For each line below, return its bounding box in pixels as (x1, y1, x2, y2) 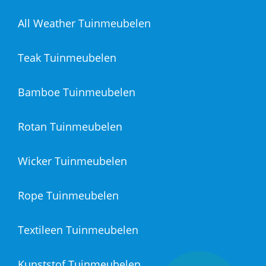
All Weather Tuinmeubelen (18, 16, 151, 31)
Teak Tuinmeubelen (18, 50, 116, 65)
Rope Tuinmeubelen (18, 188, 119, 203)
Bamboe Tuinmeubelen (18, 85, 135, 100)
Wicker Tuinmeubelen (18, 154, 127, 169)
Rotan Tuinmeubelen (18, 119, 122, 134)
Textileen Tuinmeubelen (18, 223, 138, 237)
